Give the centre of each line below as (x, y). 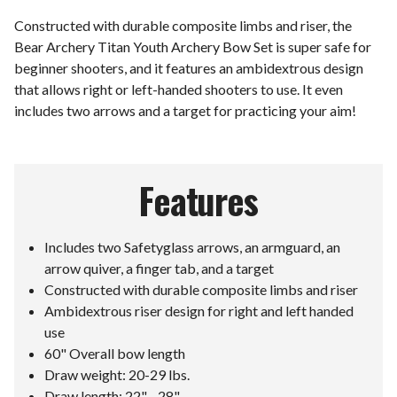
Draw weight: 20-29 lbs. (117, 374)
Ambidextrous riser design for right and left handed (199, 310)
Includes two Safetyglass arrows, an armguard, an (193, 246)
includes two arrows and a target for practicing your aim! (185, 110)
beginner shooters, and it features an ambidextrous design (189, 67)
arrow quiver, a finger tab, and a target (160, 268)
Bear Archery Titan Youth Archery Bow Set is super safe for (193, 46)
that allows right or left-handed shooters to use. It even (179, 89)
